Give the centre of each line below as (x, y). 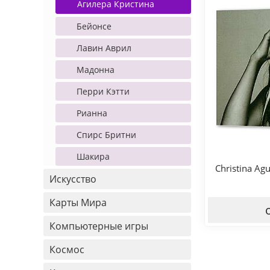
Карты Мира (78, 202)
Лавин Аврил (104, 48)
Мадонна (96, 70)
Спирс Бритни (106, 135)
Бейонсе (94, 26)
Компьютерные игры (99, 226)
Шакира (93, 156)
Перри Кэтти (103, 91)
